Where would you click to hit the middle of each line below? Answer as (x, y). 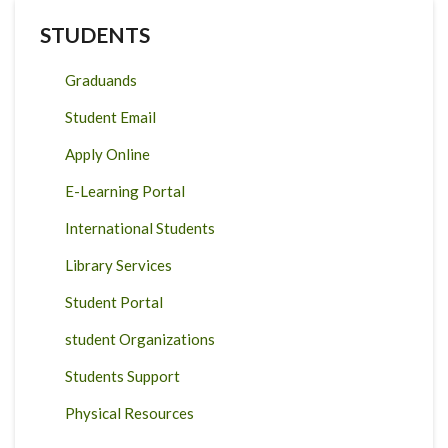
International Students (140, 228)
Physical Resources (129, 413)
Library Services (118, 265)
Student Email (110, 117)
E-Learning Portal (125, 191)
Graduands (101, 80)
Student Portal (114, 302)
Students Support (122, 376)
